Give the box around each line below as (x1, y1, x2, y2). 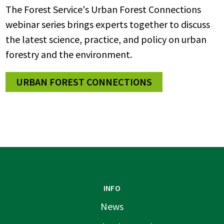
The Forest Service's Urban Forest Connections (5, 2, 201, 15)
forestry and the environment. (5, 47, 132, 60)
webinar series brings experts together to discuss (5, 17, 210, 30)
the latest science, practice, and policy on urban (5, 32, 207, 45)
